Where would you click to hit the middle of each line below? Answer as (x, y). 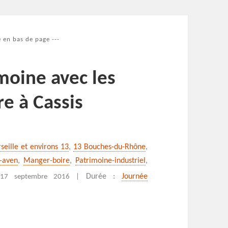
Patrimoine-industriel (110, 161)
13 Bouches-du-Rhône (109, 147)
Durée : (104, 177)
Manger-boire (47, 161)
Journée (134, 177)
